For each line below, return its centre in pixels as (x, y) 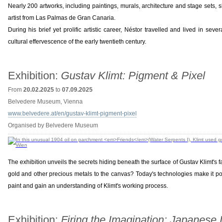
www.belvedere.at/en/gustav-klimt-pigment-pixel (72, 113)
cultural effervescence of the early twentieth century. (77, 42)
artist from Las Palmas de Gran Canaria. (61, 18)
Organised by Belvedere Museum (53, 125)
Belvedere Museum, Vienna (45, 102)
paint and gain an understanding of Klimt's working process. (88, 186)
